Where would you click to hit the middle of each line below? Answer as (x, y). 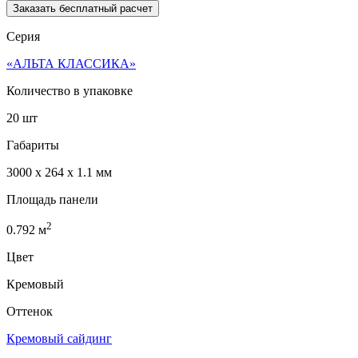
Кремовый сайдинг (59, 339)
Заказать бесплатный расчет (83, 8)
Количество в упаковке (70, 90)
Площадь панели (52, 199)
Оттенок (30, 312)
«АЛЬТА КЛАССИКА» (71, 63)
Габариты (33, 145)
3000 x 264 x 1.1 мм (59, 172)
